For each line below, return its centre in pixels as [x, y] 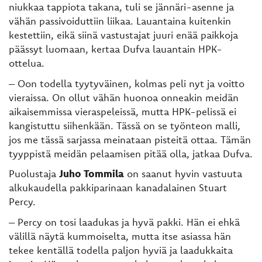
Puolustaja [34, 174]
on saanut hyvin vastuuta [183, 174]
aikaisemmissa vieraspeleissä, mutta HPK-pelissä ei [123, 111]
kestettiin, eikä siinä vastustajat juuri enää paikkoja [123, 35]
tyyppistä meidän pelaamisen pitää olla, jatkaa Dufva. [131, 153]
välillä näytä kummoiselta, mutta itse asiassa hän [120, 236]
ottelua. [27, 63]
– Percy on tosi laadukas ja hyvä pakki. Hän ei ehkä [124, 222]
